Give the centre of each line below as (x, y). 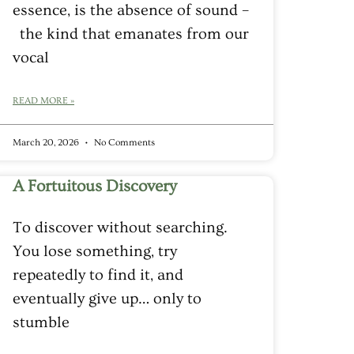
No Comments (123, 142)
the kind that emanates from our (131, 34)
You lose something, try (95, 251)
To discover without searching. (120, 227)
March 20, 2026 (47, 142)
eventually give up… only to (107, 298)
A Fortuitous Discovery (95, 186)
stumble (41, 322)
